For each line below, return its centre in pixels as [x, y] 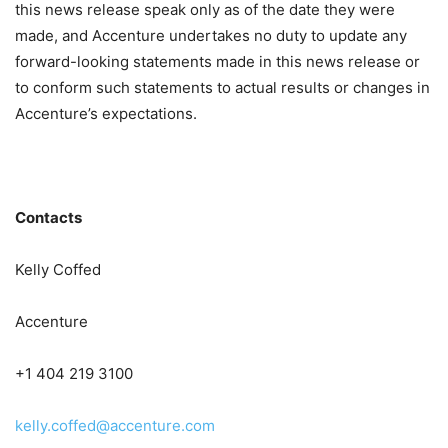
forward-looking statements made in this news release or [217, 62]
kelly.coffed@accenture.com [115, 426]
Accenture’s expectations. [106, 114]
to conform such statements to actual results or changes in [222, 88]
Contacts [48, 218]
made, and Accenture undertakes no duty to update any [211, 36]
